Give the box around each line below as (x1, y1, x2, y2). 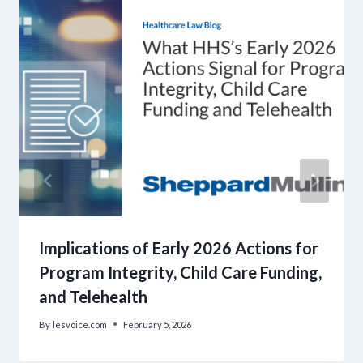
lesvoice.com (53, 318, 108, 330)
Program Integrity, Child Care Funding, (39, 262, 322, 282)
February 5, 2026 (123, 318, 192, 330)
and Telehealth (39, 286, 147, 306)
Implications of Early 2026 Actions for (39, 237, 318, 258)
